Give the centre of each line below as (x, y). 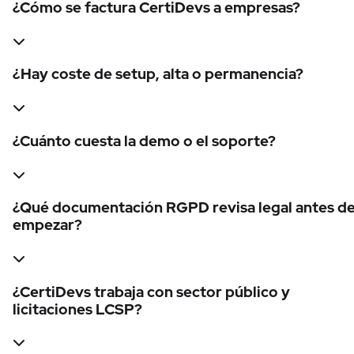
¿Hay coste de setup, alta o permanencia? (158, 74)
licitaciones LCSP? (77, 309)
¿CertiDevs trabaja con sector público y (151, 292)
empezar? (47, 225)
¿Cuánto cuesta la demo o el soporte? (144, 141)
